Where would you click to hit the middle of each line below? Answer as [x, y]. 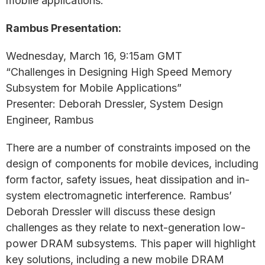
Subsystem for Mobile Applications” [94, 88]
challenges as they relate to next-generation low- [126, 227]
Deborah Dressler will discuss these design [111, 211]
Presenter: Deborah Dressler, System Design [114, 104]
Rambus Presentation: [64, 28]
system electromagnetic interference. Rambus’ [119, 195]
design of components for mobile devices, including [132, 164]
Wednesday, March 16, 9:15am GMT [94, 56]
